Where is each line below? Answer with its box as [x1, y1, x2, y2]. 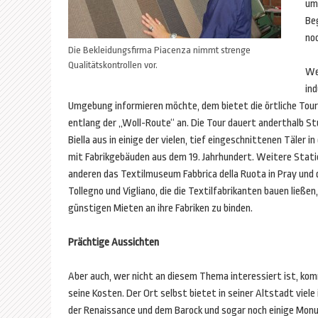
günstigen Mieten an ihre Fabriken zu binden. [68, 202, 253, 214]
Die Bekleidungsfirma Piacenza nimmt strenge [68, 45, 251, 55]
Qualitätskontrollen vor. [68, 60, 158, 70]
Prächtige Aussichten [68, 236, 159, 248]
